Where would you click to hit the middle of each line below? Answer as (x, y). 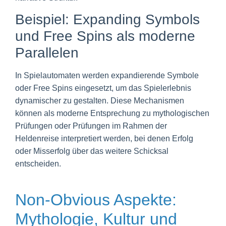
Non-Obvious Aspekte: (96, 200)
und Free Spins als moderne (105, 36)
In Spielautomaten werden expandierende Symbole (107, 76)
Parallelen (47, 53)
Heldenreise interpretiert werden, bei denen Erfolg (104, 139)
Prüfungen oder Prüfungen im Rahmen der (91, 126)
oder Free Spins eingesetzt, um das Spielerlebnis (103, 88)
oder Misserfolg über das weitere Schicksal (92, 151)
